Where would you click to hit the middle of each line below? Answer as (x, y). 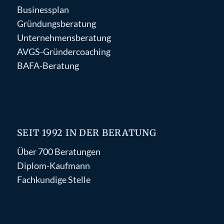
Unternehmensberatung (64, 37)
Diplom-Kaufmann (53, 165)
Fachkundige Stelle (53, 179)
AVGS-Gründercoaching (63, 51)
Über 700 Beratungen (58, 151)
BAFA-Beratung (48, 65)
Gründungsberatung (56, 23)
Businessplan (43, 9)
